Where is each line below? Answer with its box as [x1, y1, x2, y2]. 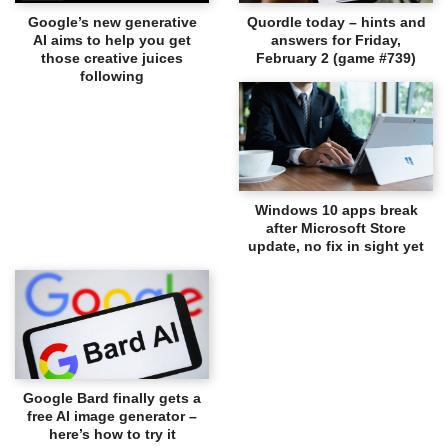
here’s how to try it [48, 426, 176, 443]
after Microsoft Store [266, 220, 406, 237]
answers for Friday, [271, 32, 401, 49]
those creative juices [41, 50, 183, 67]
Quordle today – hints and [246, 14, 426, 31]
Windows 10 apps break [254, 202, 418, 219]
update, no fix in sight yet [248, 238, 424, 255]
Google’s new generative [27, 14, 197, 31]
